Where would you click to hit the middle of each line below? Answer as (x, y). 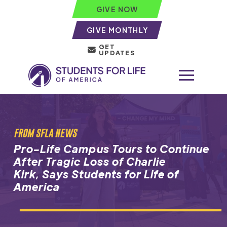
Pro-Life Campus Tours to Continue (111, 148)
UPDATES (117, 53)
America (37, 186)
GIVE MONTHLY (117, 30)
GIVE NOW (117, 9)
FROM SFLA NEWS (45, 133)
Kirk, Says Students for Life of (96, 174)
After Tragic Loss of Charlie (90, 161)
